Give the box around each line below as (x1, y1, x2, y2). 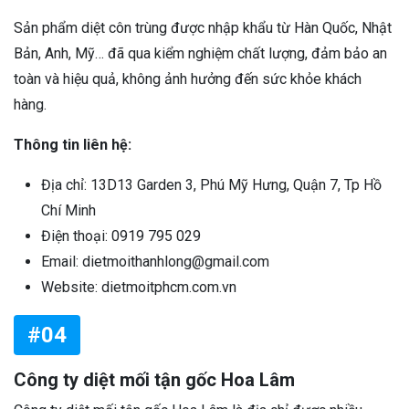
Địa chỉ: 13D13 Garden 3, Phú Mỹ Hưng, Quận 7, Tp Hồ (41, 176, 382, 194)
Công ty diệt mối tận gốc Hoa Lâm (14, 369, 295, 392)
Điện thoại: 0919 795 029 (41, 227, 201, 246)
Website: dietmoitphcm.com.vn (41, 278, 236, 297)
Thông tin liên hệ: (14, 136, 131, 154)
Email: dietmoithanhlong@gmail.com (41, 253, 269, 271)
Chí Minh (41, 202, 96, 220)
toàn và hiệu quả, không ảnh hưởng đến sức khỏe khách (14, 70, 362, 89)
